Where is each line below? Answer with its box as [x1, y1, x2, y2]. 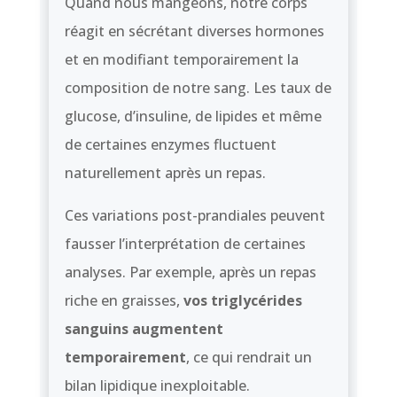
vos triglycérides [183, 290, 302, 310]
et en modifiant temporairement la [64, 49, 299, 69]
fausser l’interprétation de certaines [64, 233, 306, 253]
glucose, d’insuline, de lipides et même [64, 105, 322, 126]
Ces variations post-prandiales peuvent [64, 205, 325, 225]
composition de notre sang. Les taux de [64, 77, 331, 97]
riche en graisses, [64, 290, 183, 310]
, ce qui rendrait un [185, 346, 312, 367]
